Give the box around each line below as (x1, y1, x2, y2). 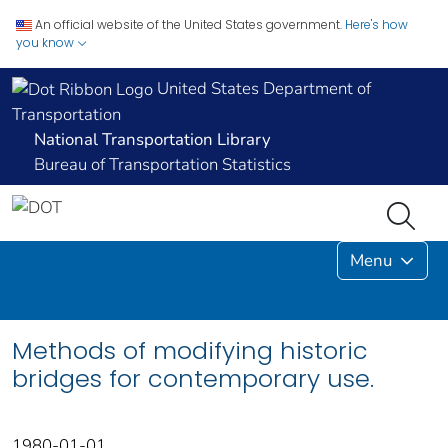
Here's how (345, 16, 408, 33)
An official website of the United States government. (35, 16, 342, 33)
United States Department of (153, 77, 371, 100)
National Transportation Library (34, 128, 271, 152)
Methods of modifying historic (12, 334, 368, 368)
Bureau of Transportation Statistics (34, 153, 291, 177)
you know (16, 34, 77, 51)
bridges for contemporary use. (12, 362, 374, 396)
